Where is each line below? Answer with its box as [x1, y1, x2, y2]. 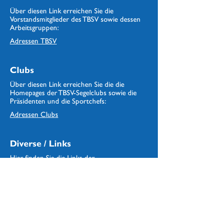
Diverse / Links [10, 138, 71, 148]
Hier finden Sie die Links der [10, 153, 95, 162]
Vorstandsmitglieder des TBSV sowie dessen [10, 15, 141, 23]
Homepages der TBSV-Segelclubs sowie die [10, 88, 137, 97]
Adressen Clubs [10, 110, 58, 118]
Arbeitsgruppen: [10, 23, 59, 32]
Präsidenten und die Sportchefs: [10, 97, 106, 105]
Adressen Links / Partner [10, 175, 84, 184]
